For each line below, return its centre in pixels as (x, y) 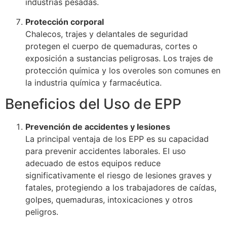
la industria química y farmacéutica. (93, 82)
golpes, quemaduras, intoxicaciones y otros (109, 199)
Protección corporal (65, 22)
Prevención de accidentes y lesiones (98, 126)
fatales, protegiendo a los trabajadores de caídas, (121, 187)
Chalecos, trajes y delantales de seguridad (107, 34)
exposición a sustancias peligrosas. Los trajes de (119, 58)
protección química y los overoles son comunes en (123, 70)
